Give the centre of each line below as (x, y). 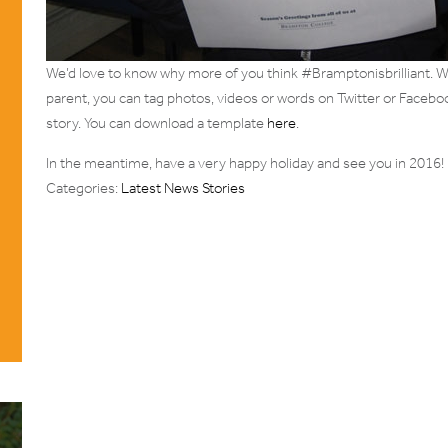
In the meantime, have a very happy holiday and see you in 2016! (245, 162)
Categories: (83, 187)
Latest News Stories (183, 187)
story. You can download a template (156, 122)
